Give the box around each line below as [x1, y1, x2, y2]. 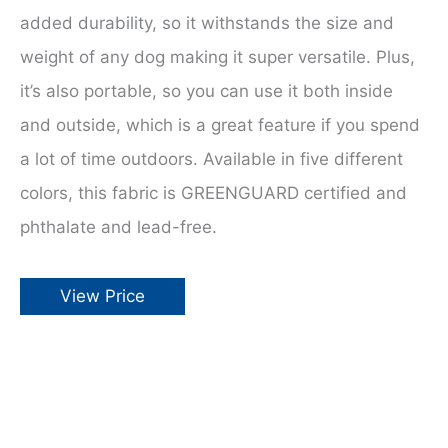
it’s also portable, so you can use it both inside [20, 81, 393, 102]
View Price [60, 286, 145, 307]
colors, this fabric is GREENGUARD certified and [20, 183, 407, 204]
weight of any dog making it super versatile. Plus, [20, 47, 415, 68]
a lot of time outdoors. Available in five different [20, 149, 403, 170]
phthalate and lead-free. [20, 217, 217, 238]
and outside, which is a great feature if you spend [20, 115, 420, 136]
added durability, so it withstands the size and [20, 13, 394, 34]
